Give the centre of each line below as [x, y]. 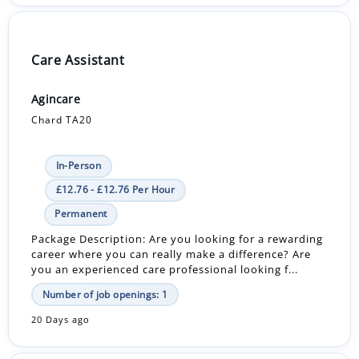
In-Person [79, 166]
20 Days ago [61, 319]
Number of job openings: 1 [105, 294]
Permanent [81, 214]
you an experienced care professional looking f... [165, 270]
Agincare [56, 99]
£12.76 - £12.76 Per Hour [115, 190]
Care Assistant [78, 61]
